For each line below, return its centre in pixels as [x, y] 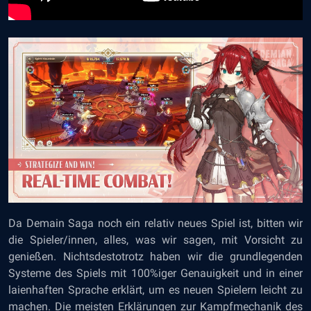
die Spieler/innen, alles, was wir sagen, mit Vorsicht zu [155, 239]
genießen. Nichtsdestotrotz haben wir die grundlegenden [155, 256]
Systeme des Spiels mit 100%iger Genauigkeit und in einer [155, 273]
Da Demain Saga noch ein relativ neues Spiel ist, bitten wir [155, 223]
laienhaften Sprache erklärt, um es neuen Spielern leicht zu [155, 289]
